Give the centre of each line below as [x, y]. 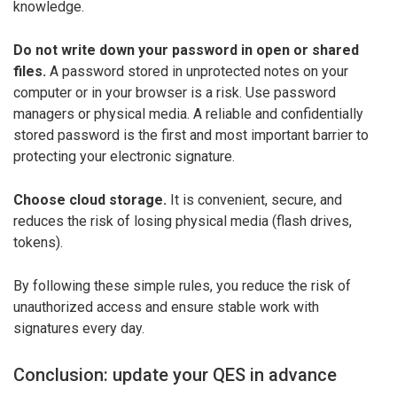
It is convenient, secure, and [254, 199]
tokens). [38, 242]
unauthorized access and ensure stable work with [166, 307]
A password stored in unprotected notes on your [197, 71]
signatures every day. [79, 328]
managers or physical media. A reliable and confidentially [188, 113]
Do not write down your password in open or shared [186, 50]
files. [30, 71]
